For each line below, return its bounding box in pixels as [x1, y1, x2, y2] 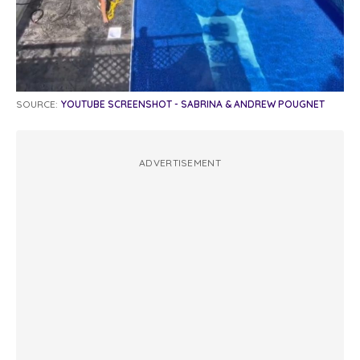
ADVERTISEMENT [139, 157, 221, 169]
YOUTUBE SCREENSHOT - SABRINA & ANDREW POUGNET [61, 98, 325, 110]
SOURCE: [16, 98, 58, 110]
